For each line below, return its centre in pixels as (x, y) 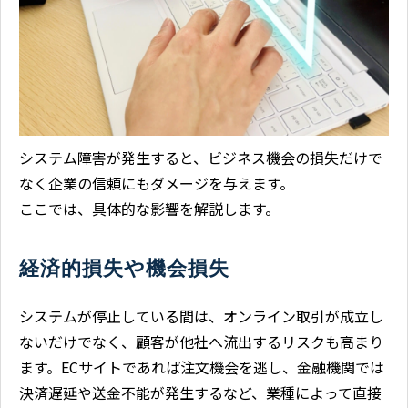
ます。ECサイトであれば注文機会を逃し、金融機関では (202, 367)
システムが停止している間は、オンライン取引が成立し (201, 316)
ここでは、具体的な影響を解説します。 (149, 208)
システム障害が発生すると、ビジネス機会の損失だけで (201, 157)
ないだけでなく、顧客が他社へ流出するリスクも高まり (201, 341)
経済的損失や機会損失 (124, 268)
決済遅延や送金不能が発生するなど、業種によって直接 (200, 392)
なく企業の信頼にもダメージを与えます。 (157, 183)
